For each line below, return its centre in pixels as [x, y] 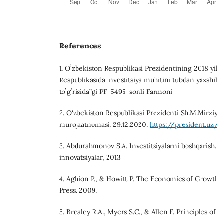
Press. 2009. [78, 190]
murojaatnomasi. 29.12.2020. [104, 124]
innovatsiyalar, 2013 [90, 157]
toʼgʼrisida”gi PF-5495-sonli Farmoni [116, 91]
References [80, 45]
